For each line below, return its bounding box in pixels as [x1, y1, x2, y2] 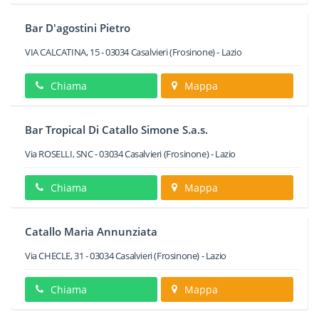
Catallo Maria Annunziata [25, 224, 157, 239]
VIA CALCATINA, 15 [25, 46, 100, 58]
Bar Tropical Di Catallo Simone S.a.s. [25, 122, 208, 137]
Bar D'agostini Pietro [25, 21, 130, 35]
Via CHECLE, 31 [25, 249, 84, 262]
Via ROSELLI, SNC [25, 147, 93, 160]
